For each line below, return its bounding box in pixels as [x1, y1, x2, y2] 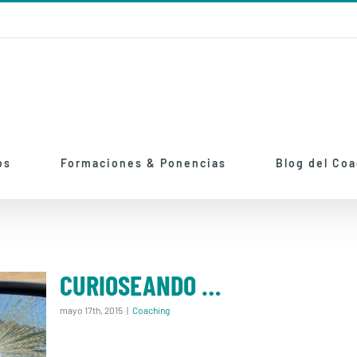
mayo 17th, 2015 [60, 304, 123, 316]
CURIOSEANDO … [60, 269, 221, 301]
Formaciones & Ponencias [61, 156, 227, 170]
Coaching [132, 304, 170, 316]
